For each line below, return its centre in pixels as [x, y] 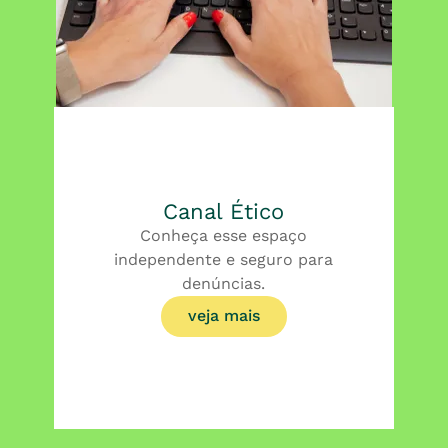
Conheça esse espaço [224, 235]
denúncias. [224, 283]
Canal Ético [224, 211]
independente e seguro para [224, 259]
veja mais [223, 315]
